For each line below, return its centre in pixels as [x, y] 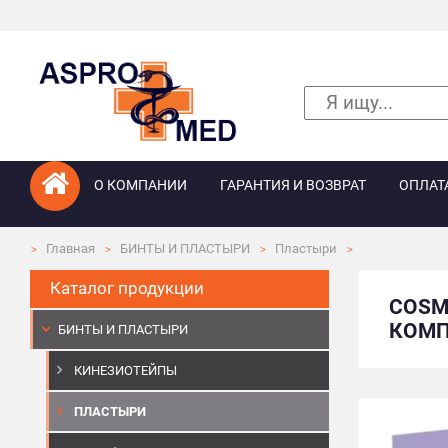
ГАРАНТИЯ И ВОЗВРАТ [293, 186]
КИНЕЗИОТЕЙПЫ [125, 370]
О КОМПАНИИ [141, 186]
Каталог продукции [127, 288]
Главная [70, 248]
